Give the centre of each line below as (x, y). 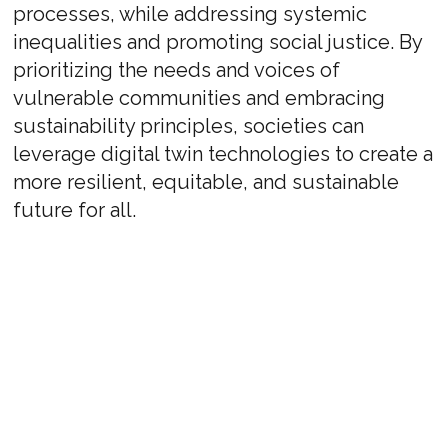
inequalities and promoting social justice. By (218, 42)
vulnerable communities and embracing (199, 98)
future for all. (75, 210)
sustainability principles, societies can (189, 126)
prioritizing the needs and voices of (177, 70)
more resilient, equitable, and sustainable (206, 182)
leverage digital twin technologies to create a (223, 154)
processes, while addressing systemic (190, 14)
